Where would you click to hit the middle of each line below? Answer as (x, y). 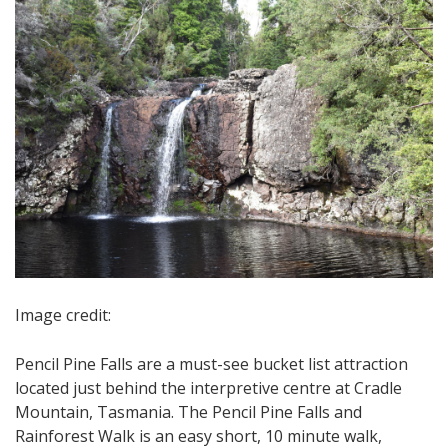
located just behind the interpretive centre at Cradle (208, 387)
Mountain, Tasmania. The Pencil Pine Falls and (188, 411)
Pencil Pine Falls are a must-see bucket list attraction (211, 363)
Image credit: (65, 314)
